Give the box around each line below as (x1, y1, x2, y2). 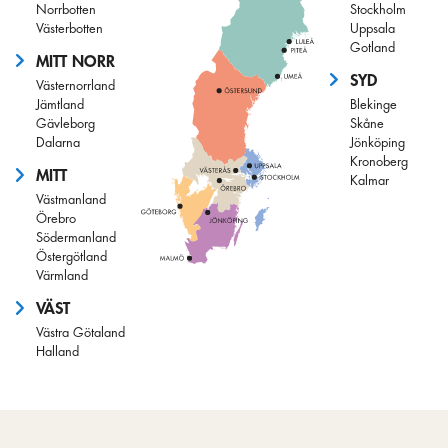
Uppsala (349, 21, 395, 35)
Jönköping (349, 135, 405, 149)
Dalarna (36, 135, 80, 149)
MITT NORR (36, 53, 115, 70)
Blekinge (349, 97, 397, 111)
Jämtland (36, 97, 84, 111)
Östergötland (36, 250, 107, 264)
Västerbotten (36, 21, 103, 35)
